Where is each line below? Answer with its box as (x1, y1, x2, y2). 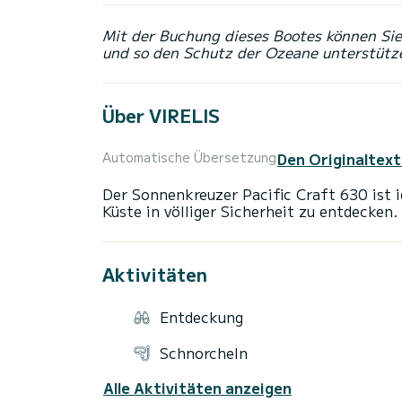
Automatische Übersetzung (102, 148, 276, 167)
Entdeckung (160, 306, 243, 328)
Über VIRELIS (102, 102, 220, 129)
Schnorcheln (160, 342, 248, 364)
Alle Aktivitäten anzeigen (103, 376, 292, 398)
